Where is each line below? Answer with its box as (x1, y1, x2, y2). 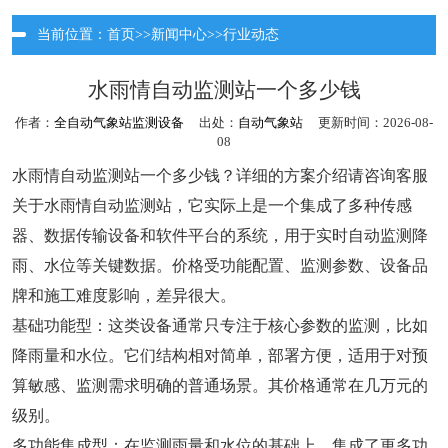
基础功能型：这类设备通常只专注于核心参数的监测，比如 (12, 317, 428, 335)
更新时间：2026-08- (303, 115, 433, 131)
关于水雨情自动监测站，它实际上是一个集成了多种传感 (12, 197, 412, 215)
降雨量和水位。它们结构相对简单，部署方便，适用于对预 (12, 347, 428, 365)
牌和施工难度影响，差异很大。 (12, 287, 236, 305)
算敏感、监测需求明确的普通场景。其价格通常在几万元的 (12, 377, 428, 395)
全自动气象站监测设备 (54, 115, 184, 131)
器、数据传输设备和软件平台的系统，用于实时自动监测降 (12, 227, 428, 245)
